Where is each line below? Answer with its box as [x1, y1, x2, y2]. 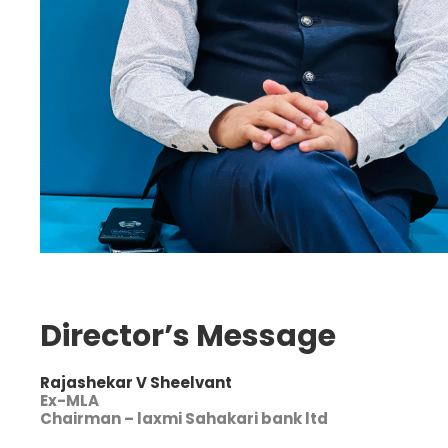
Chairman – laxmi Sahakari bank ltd [40, 407, 328, 429]
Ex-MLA [40, 389, 99, 411]
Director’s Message [40, 314, 336, 357]
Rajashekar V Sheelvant [40, 371, 232, 393]
